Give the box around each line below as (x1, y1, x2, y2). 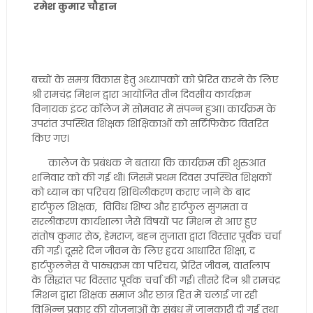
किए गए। (31, 131, 72, 145)
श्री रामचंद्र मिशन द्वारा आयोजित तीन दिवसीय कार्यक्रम (31, 87, 251, 101)
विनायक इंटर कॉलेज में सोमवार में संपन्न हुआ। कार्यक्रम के (31, 102, 276, 116)
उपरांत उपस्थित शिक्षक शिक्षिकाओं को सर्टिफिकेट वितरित (31, 117, 268, 131)
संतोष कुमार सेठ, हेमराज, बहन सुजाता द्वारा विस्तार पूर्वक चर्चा (31, 229, 281, 243)
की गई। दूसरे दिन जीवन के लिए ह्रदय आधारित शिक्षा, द (31, 244, 255, 258)
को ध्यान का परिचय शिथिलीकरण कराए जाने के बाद (31, 185, 250, 199)
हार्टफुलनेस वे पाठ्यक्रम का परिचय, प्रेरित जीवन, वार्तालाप (31, 259, 270, 272)
